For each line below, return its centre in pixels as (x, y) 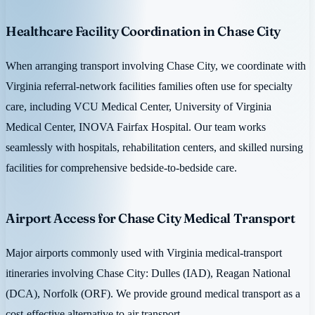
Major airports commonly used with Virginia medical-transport (144, 253)
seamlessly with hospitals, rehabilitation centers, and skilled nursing (154, 148)
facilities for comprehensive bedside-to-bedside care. (121, 168)
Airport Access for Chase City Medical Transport (150, 219)
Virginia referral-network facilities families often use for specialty (149, 86)
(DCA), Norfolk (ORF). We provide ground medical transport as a (153, 294)
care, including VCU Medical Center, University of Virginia (139, 107)
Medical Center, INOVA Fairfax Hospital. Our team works (136, 127)
